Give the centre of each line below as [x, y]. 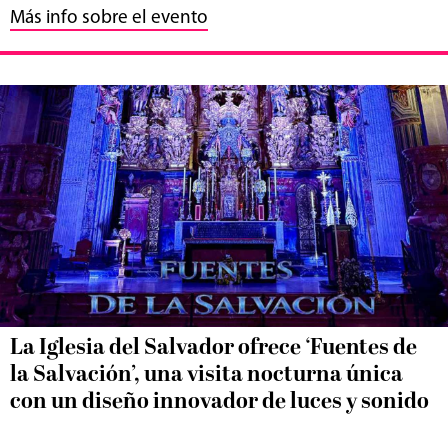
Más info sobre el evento [109, 19]
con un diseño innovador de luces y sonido [219, 402]
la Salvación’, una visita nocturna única [206, 375]
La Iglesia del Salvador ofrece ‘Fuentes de [213, 348]
